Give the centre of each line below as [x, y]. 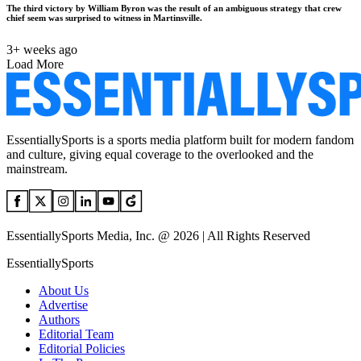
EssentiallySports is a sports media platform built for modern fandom [180, 139]
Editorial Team [76, 334]
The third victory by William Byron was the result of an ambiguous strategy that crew [174, 8]
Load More [35, 64]
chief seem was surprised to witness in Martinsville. [104, 17]
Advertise [63, 305]
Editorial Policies [82, 348]
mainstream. [37, 168]
